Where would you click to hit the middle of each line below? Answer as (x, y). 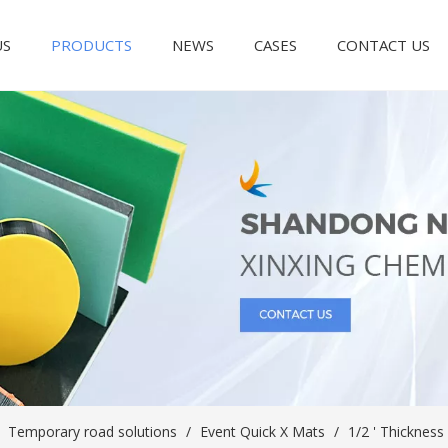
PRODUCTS (92, 45)
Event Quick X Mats (262, 431)
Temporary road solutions (92, 431)
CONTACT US (384, 45)
